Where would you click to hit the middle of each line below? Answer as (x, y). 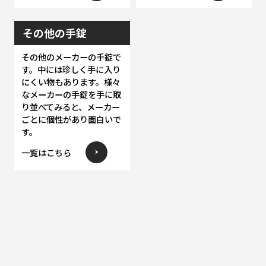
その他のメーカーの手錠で (71, 57)
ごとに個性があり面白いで (71, 119)
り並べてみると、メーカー (70, 107)
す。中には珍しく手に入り (71, 69)
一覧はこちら (46, 153)
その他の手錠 (55, 32)
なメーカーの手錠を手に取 (71, 94)
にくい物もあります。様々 (71, 82)
